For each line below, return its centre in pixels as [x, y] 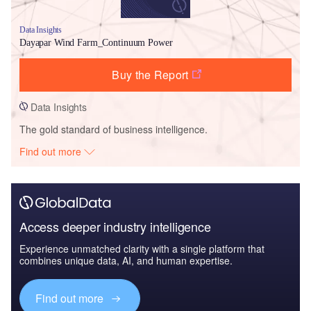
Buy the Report [150, 74]
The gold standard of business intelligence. [114, 129]
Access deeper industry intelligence [115, 226]
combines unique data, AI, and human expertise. [126, 260]
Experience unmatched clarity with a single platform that [142, 248]
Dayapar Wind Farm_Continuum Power [96, 42]
